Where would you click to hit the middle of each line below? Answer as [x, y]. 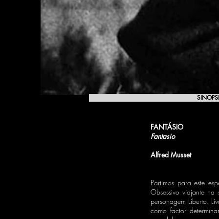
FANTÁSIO [168, 127]
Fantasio [164, 136]
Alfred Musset [171, 155]
